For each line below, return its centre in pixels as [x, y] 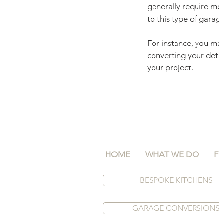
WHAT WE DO [172, 154]
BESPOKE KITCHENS [176, 180]
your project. [170, 67]
